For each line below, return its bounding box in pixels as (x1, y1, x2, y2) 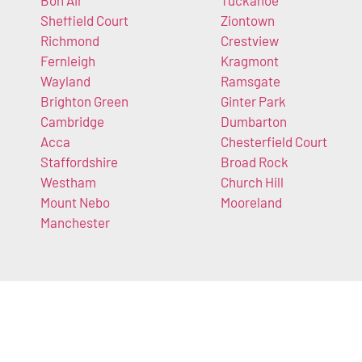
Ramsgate (220, 72, 280, 89)
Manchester (40, 213, 110, 230)
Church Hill (220, 173, 284, 190)
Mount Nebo (40, 193, 110, 210)
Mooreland (220, 193, 282, 210)
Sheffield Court (40, 11, 128, 28)
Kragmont (220, 52, 279, 69)
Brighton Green (40, 92, 128, 109)
